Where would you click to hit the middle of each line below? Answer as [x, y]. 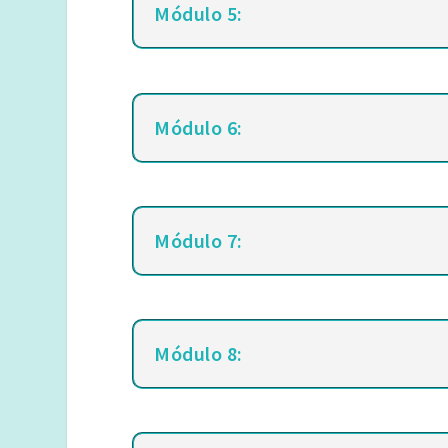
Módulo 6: [198, 127]
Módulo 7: [198, 240]
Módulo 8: [198, 353]
